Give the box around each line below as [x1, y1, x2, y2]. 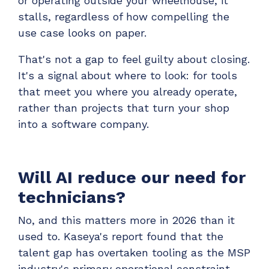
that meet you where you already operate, [18, 85, 237, 98]
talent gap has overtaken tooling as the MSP [18, 246, 250, 259]
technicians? [18, 187, 125, 207]
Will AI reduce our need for [18, 167, 246, 187]
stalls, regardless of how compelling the [18, 10, 229, 23]
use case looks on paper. [18, 26, 147, 40]
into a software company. [18, 118, 149, 131]
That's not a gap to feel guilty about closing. [18, 53, 250, 66]
